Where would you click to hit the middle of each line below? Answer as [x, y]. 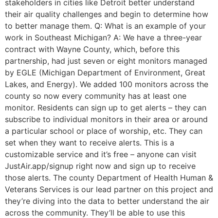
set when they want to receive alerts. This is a [90, 143]
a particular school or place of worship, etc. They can [104, 131]
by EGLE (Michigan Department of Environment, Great [105, 73]
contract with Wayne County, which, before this [92, 49]
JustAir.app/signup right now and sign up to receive [100, 166]
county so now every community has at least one [96, 96]
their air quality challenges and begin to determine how [107, 14]
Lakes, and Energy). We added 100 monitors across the [107, 84]
